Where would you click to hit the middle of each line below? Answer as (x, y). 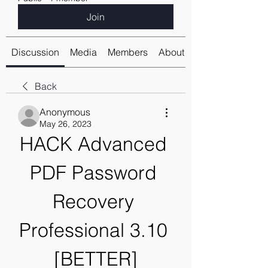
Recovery (93, 201)
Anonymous (65, 112)
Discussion (35, 52)
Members (128, 52)
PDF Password (93, 173)
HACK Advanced (93, 144)
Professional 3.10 (93, 230)
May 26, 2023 (66, 124)
